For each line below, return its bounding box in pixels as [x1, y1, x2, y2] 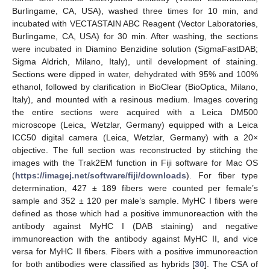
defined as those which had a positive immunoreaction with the [12, 208, 258, 218]
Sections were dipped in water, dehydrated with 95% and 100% [12, 69, 258, 79]
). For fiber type [186, 170, 258, 180]
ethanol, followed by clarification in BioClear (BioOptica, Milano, [12, 81, 258, 92]
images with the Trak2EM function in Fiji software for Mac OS [12, 157, 258, 168]
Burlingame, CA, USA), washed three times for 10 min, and [12, 5, 258, 16]
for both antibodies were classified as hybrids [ [12, 259, 195, 269]
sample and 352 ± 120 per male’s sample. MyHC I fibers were [12, 195, 258, 206]
